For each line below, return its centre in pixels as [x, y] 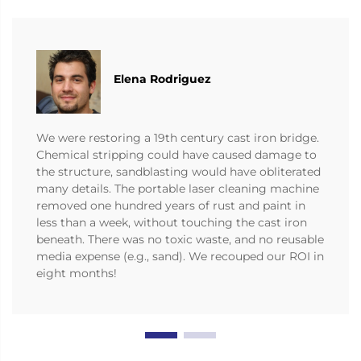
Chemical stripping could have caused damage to [176, 155]
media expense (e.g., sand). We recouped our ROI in [180, 257]
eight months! [77, 274]
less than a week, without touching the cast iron [172, 223]
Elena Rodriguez [162, 79]
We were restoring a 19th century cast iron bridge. [178, 138]
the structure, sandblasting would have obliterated [178, 172]
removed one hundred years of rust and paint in [171, 206]
